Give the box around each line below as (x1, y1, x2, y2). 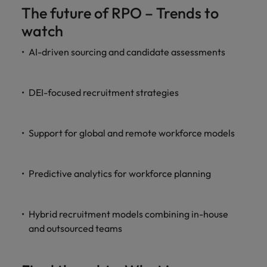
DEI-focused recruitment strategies (29, 86, 179, 98)
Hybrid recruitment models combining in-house (29, 208, 228, 220)
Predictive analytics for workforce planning (29, 167, 211, 179)
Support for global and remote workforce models (29, 127, 235, 139)
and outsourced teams (29, 222, 122, 234)
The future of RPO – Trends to (21, 4, 219, 23)
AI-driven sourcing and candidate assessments (29, 46, 225, 58)
